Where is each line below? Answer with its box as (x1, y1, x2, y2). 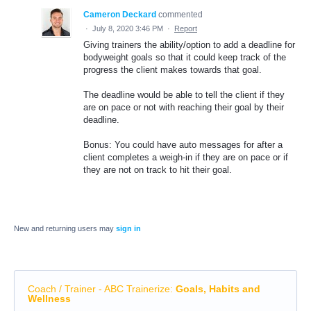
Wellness (28, 293, 71, 305)
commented (158, 9, 203, 19)
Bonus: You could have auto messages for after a (83, 140, 283, 151)
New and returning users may (14, 224, 116, 233)
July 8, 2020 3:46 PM (92, 24, 163, 33)
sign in (116, 224, 141, 233)
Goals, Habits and (176, 283, 260, 295)
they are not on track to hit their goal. (83, 165, 232, 176)
